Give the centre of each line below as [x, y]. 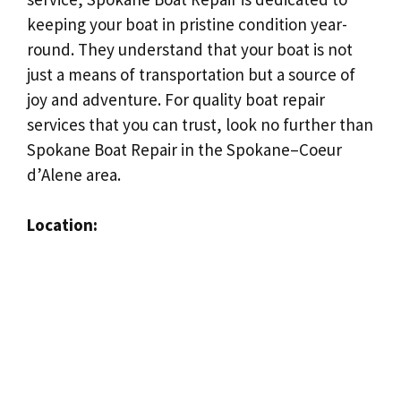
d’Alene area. [74, 174]
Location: [62, 225]
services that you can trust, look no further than [200, 124]
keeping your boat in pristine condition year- [187, 24]
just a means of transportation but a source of [191, 74]
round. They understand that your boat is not [190, 49]
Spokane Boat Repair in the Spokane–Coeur [184, 149]
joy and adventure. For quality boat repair [176, 99]
